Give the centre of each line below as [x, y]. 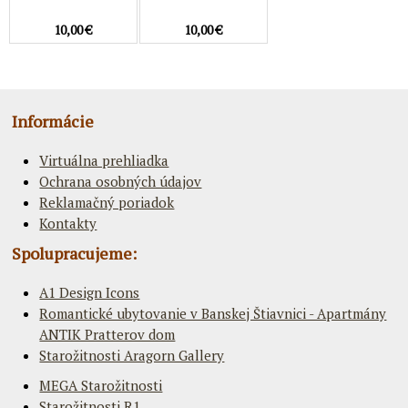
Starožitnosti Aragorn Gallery [132, 355]
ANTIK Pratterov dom [107, 334]
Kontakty [68, 223]
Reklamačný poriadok [107, 202]
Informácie [53, 121]
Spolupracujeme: [75, 253]
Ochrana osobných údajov [121, 181]
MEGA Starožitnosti [101, 385]
